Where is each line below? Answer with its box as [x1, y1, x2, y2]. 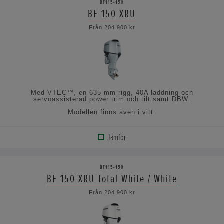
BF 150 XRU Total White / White [46, 172, 177, 186]
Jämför [107, 131, 126, 143]
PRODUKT [16, 155, 47, 167]
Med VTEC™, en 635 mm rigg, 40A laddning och [30, 89, 193, 97]
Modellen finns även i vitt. [68, 108, 156, 116]
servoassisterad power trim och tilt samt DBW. [33, 95, 190, 103]
